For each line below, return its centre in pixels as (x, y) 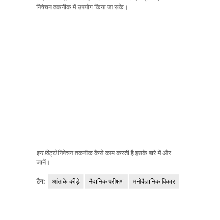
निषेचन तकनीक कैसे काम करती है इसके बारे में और (114, 153)
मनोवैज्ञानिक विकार (154, 181)
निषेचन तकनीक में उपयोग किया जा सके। (82, 7)
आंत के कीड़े (66, 181)
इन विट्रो (46, 153)
